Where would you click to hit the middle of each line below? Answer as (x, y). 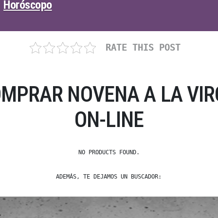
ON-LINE (109, 119)
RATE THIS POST (143, 47)
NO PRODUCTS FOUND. (109, 152)
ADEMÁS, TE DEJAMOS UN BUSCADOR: (109, 176)
